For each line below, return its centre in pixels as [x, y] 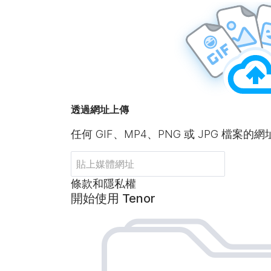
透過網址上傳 [100, 109]
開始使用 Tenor [113, 198]
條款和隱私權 [103, 184]
